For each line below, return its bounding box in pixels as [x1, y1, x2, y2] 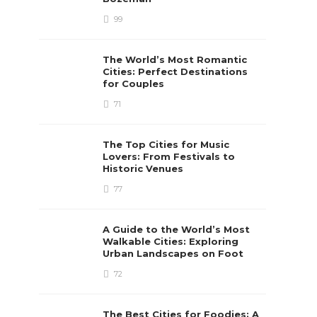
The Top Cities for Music [103, 138, 230, 150]
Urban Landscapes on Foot [103, 247, 247, 259]
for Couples [103, 77, 168, 89]
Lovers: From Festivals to [103, 150, 236, 162]
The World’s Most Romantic [103, 53, 248, 65]
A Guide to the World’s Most [103, 223, 250, 235]
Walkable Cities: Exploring [103, 235, 239, 247]
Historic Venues [103, 162, 187, 174]
